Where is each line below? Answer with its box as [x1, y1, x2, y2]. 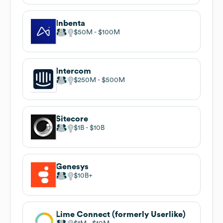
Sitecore [56, 114, 88, 123]
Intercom [56, 67, 91, 75]
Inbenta [56, 19, 85, 27]
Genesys [56, 162, 89, 171]
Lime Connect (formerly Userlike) [56, 210, 186, 219]
